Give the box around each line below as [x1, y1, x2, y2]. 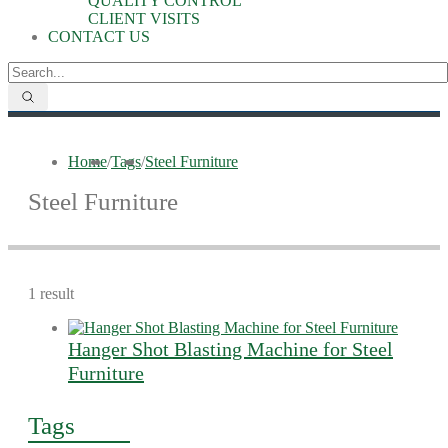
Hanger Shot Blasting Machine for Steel [68, 338, 393, 360]
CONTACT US [48, 28, 150, 45]
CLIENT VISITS [88, 10, 200, 27]
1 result [28, 285, 74, 302]
